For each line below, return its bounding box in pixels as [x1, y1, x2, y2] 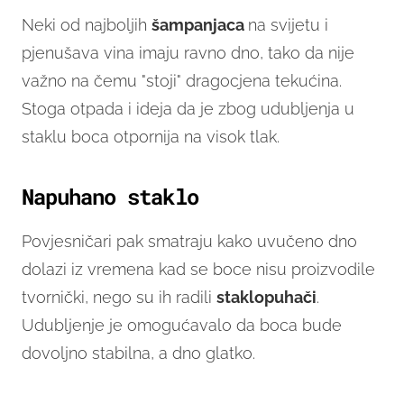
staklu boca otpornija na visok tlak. [22, 127, 280, 147]
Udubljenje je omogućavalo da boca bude [22, 316, 342, 335]
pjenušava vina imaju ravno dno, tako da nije [22, 43, 354, 63]
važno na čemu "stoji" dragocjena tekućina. [22, 71, 342, 91]
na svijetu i [248, 15, 328, 35]
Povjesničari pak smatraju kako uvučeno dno [22, 232, 357, 252]
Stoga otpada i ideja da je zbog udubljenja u [22, 99, 354, 119]
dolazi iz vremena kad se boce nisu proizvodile [22, 260, 375, 280]
